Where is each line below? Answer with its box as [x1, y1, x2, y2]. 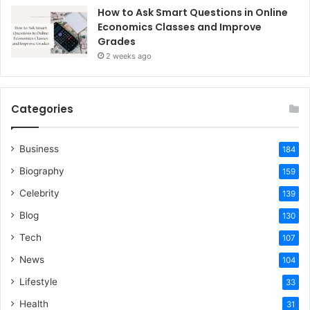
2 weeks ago [106, 51, 152, 62]
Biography [19, 165, 64, 177]
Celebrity [19, 188, 60, 199]
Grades [98, 35, 136, 49]
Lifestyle [19, 276, 57, 288]
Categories [11, 102, 73, 117]
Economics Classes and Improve [98, 20, 262, 35]
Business [19, 143, 59, 155]
